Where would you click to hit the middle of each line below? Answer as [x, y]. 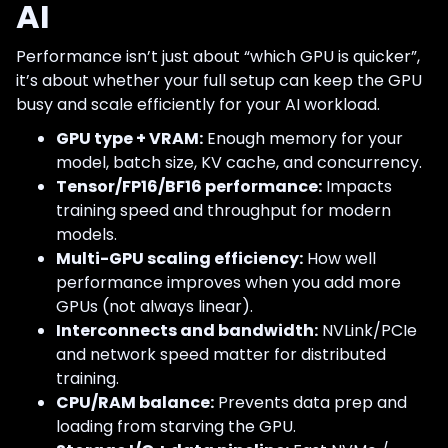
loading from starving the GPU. [176, 426]
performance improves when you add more [228, 282]
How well [339, 258]
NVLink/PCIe [367, 330]
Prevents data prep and [310, 402]
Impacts [357, 186]
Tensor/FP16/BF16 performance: [189, 186]
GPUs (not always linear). [154, 306]
